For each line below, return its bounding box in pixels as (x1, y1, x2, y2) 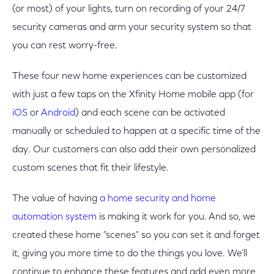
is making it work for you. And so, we (97, 212, 256, 222)
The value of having (12, 194, 100, 204)
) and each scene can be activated (75, 108, 225, 118)
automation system (12, 212, 97, 222)
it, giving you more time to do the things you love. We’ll (12, 249, 247, 259)
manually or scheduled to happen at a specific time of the (12, 127, 261, 136)
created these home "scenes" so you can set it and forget (12, 231, 260, 240)
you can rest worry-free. (12, 41, 117, 51)
